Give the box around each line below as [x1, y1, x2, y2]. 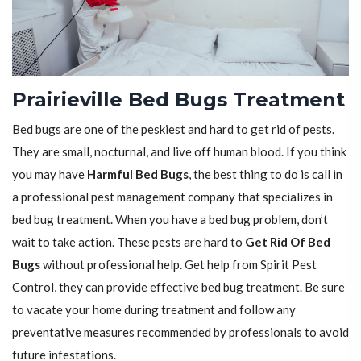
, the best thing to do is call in [189, 167, 342, 182]
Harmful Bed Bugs [87, 167, 189, 182]
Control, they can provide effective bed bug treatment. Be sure [12, 280, 345, 295]
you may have [12, 167, 87, 182]
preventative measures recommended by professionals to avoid [12, 325, 349, 340]
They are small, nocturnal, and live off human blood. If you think [12, 144, 346, 160]
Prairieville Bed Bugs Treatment [12, 88, 345, 112]
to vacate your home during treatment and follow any [12, 302, 296, 317]
